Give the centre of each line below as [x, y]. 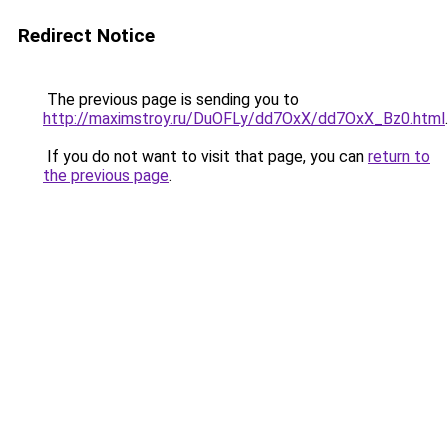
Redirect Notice [86, 35]
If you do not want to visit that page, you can [205, 156]
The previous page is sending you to [171, 99]
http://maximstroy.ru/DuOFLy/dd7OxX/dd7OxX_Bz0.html [244, 118]
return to [399, 156]
